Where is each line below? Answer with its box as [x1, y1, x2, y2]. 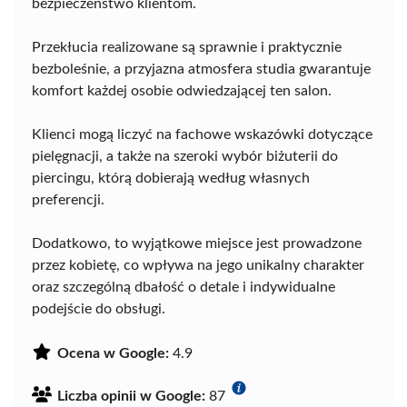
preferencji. [32, 193, 104, 208]
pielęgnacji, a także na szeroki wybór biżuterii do [32, 149, 338, 164]
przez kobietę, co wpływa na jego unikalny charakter [32, 258, 364, 273]
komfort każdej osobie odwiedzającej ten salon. [32, 84, 332, 99]
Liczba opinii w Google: [57, 389, 205, 404]
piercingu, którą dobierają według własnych [32, 171, 310, 186]
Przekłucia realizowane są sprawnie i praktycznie [32, 40, 342, 55]
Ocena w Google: [57, 346, 169, 362]
